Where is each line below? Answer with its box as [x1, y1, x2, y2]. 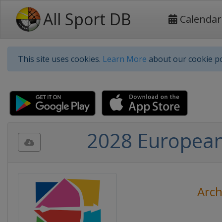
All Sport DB [43, 8, 131, 30]
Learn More [103, 54, 147, 64]
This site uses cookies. [18, 54, 103, 64]
